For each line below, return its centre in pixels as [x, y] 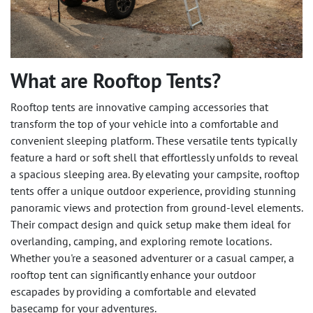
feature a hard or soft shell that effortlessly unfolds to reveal [154, 158]
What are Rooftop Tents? [116, 81]
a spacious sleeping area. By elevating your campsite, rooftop [155, 174]
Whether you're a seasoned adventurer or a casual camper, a [152, 258]
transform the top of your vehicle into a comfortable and [145, 124]
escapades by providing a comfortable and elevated [133, 292]
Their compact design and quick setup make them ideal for [151, 225]
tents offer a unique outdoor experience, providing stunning [153, 191]
